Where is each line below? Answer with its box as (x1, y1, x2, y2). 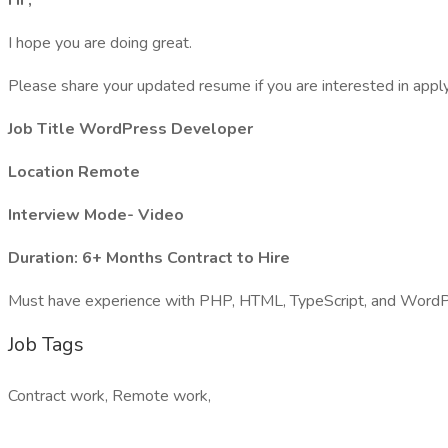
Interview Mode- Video (8, 204, 184, 226)
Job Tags (8, 331, 84, 358)
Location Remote (8, 161, 140, 183)
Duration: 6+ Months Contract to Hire (8, 247, 290, 269)
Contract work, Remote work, (8, 385, 211, 407)
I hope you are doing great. (8, 32, 192, 54)
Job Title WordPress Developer (8, 118, 253, 140)
